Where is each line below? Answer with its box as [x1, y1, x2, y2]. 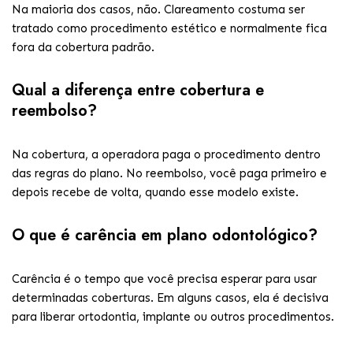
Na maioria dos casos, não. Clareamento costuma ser [12, 2, 305, 17]
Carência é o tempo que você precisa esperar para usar [12, 272, 317, 286]
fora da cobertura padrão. [12, 40, 154, 54]
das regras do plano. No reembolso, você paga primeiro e [12, 166, 327, 180]
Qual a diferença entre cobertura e [12, 79, 264, 102]
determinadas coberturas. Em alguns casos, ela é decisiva [12, 291, 329, 305]
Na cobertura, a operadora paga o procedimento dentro [12, 147, 321, 162]
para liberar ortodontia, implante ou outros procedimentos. [12, 310, 334, 324]
